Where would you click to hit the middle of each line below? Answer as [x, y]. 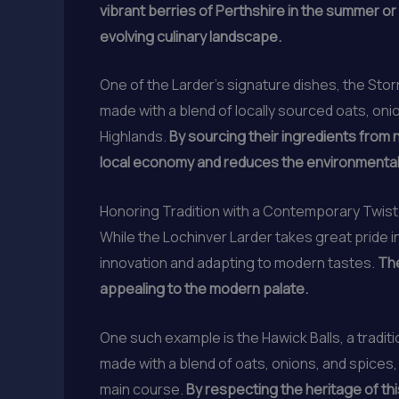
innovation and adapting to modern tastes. [239, 262]
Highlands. [134, 137]
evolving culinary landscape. [191, 36]
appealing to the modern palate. [204, 288]
